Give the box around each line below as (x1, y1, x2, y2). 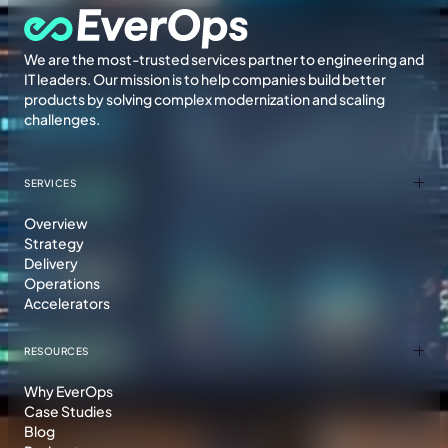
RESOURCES (24, 344, 89, 357)
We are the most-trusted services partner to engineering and (24, 49, 424, 68)
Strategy (24, 233, 84, 252)
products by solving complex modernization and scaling (24, 89, 385, 108)
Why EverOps (24, 381, 113, 400)
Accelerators (24, 293, 110, 312)
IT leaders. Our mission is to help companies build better (24, 69, 386, 88)
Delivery (24, 253, 78, 272)
